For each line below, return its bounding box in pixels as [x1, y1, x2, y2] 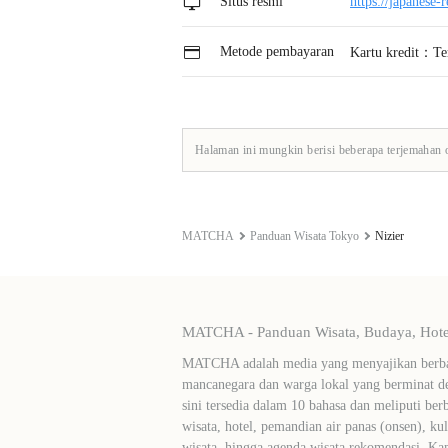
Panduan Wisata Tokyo [250, 228, 359, 243]
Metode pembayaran [216, 43, 334, 59]
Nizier [375, 228, 404, 243]
